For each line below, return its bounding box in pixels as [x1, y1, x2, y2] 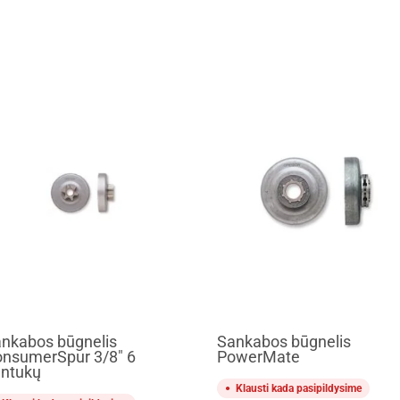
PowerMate [217, 347, 301, 366]
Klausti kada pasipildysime [236, 381, 362, 395]
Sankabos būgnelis [217, 332, 352, 351]
